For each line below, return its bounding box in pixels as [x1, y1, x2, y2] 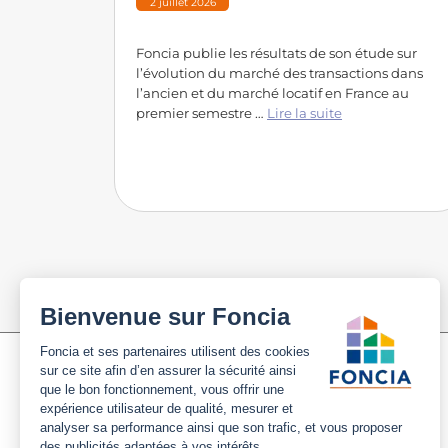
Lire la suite [267, 104, 343, 121]
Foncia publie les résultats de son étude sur [136, 44, 418, 61]
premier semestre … [136, 104, 268, 121]
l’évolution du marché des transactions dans [136, 64, 424, 81]
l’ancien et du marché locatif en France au [136, 84, 410, 101]
